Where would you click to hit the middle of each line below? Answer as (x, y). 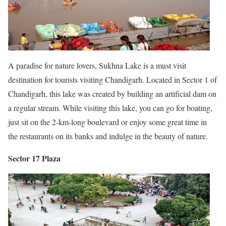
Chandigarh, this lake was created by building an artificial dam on (112, 93)
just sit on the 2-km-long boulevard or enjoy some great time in (107, 122)
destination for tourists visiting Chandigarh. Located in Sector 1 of (112, 79)
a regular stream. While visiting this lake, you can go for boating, (110, 107)
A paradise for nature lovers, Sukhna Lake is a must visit (97, 65)
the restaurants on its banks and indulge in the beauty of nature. (108, 136)
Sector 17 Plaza (34, 158)
